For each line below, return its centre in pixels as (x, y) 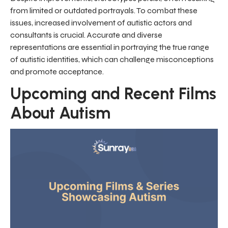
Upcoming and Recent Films (113, 94)
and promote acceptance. (57, 72)
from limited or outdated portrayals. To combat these (104, 11)
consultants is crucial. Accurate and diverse (86, 35)
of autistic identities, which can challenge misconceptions (112, 60)
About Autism (60, 113)
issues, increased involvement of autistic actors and (101, 23)
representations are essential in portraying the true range (110, 47)
